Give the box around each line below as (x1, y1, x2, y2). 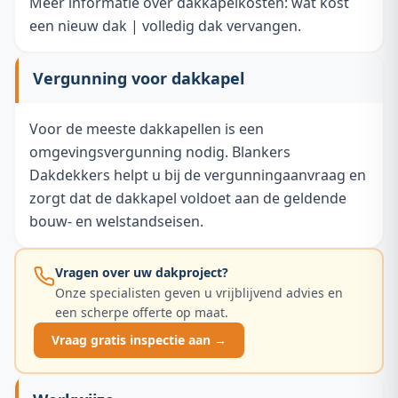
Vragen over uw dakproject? (55, 264, 228, 281)
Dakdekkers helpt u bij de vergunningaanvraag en (29, 165, 366, 185)
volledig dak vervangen (142, 16, 298, 36)
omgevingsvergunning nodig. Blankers (29, 142, 291, 162)
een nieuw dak (29, 16, 127, 36)
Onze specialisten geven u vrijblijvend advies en (55, 284, 343, 301)
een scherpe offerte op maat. (55, 304, 228, 321)
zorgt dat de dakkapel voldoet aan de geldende (29, 188, 346, 208)
